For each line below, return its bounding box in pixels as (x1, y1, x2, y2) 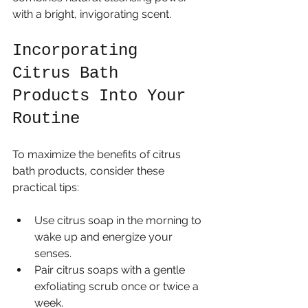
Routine (12, 109, 80, 128)
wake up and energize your (34, 230, 175, 243)
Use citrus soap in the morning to (34, 213, 204, 227)
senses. (34, 246, 71, 260)
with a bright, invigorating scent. (12, 7, 171, 21)
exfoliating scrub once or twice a (34, 279, 201, 293)
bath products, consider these (12, 164, 167, 177)
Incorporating (12, 41, 147, 60)
